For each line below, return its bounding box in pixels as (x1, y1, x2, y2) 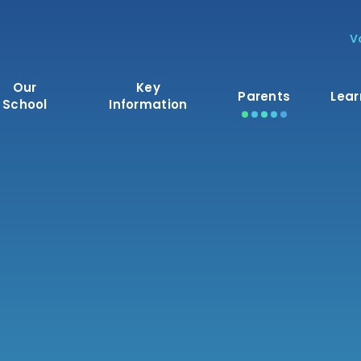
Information (109, 96, 188, 113)
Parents (238, 87, 291, 105)
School (2, 96, 48, 113)
